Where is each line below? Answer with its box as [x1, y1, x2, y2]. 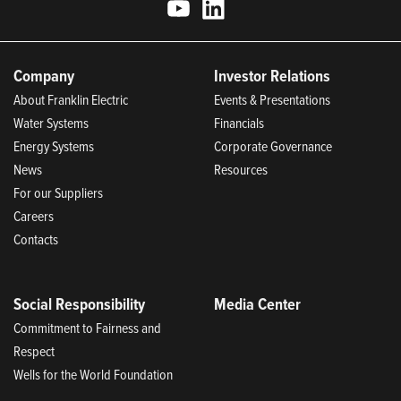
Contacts [13, 229, 58, 250]
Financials [214, 113, 264, 133]
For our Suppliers [13, 183, 103, 203]
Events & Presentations [214, 90, 330, 110]
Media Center [214, 292, 301, 317]
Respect [13, 341, 55, 362]
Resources [214, 159, 268, 180]
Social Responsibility [13, 292, 145, 317]
